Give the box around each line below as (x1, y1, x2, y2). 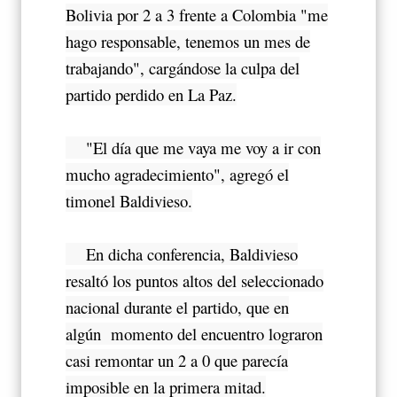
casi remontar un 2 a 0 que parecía (66, 349, 288, 372)
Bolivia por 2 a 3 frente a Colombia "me (66, 4, 328, 27)
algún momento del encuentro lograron (66, 323, 323, 346)
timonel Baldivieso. (66, 190, 192, 213)
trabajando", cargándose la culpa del (66, 57, 300, 80)
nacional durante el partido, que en (66, 296, 289, 319)
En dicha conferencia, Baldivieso (66, 243, 298, 266)
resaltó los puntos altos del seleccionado (66, 269, 323, 292)
